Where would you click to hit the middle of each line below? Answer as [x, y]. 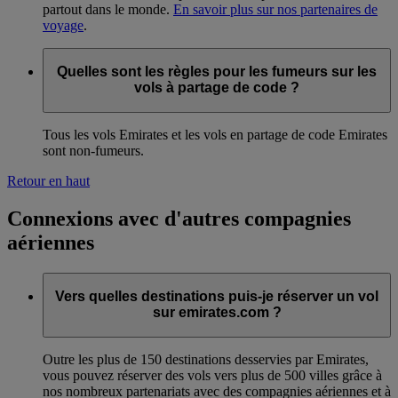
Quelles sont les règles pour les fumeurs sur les [217, 72]
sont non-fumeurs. [93, 151]
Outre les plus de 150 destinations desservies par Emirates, [206, 359]
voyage [63, 25]
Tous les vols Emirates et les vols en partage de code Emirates [215, 135]
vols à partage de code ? [217, 88]
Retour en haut [48, 181]
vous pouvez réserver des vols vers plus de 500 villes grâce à [212, 375]
